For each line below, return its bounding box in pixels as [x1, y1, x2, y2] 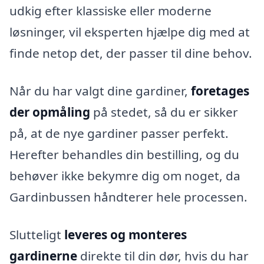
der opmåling [9, 103, 90, 120]
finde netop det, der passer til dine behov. [9, 45, 252, 62]
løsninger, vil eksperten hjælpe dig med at [9, 24, 250, 41]
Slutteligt [9, 226, 64, 243]
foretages [191, 82, 249, 99]
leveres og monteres [64, 226, 187, 243]
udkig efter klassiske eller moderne [9, 2, 212, 19]
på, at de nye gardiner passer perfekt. [9, 124, 229, 141]
